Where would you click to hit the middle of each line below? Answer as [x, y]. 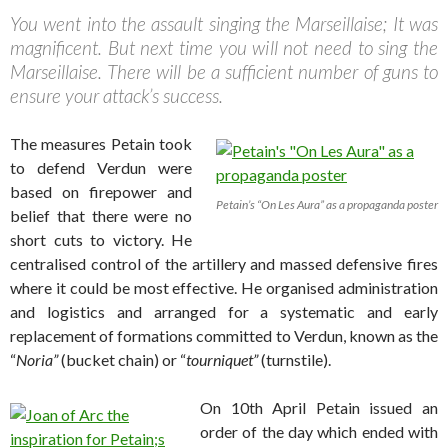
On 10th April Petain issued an [319, 408]
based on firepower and [101, 192]
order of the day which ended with [319, 432]
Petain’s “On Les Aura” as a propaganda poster [327, 205]
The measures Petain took [101, 144]
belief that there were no [101, 216]
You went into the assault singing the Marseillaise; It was [224, 24]
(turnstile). [294, 360]
